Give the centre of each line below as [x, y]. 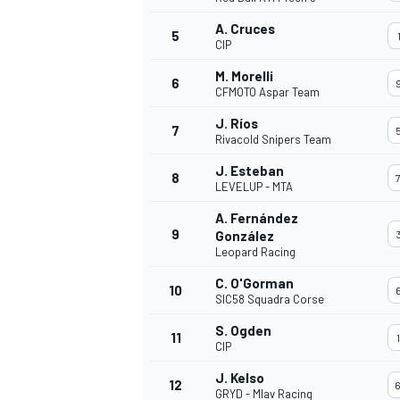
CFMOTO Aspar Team [267, 92]
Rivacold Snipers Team [273, 139]
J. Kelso [240, 377]
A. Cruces [245, 28]
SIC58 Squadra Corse [270, 299]
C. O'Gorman [254, 283]
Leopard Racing [255, 251]
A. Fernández [257, 217]
